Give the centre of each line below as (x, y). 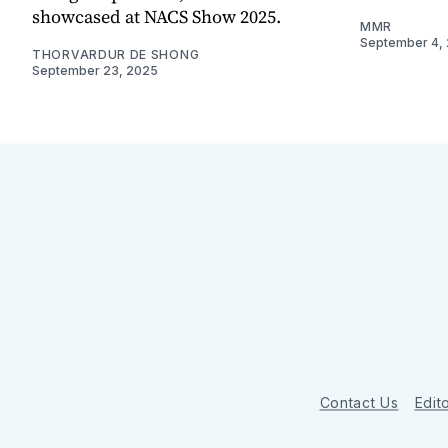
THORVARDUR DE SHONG (116, 54)
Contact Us (359, 402)
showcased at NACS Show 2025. (156, 16)
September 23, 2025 (95, 70)
